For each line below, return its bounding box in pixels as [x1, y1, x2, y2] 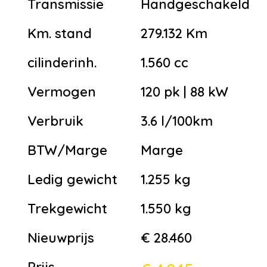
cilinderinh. [27, 54, 97, 71]
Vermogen [27, 83, 96, 100]
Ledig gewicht [27, 170, 117, 188]
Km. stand [27, 24, 92, 42]
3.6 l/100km [141, 112, 213, 129]
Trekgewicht [27, 200, 107, 217]
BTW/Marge [27, 141, 107, 159]
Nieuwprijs [27, 229, 94, 246]
